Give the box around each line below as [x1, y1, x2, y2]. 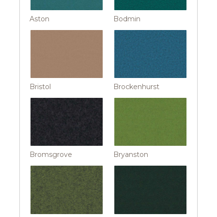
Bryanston [113, 150, 148, 159]
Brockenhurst [113, 82, 159, 92]
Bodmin [113, 14, 140, 23]
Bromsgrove [30, 150, 72, 159]
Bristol [30, 82, 51, 92]
